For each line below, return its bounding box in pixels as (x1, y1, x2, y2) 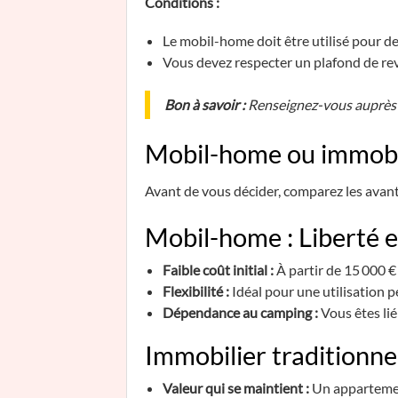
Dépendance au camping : (163, 304, 318, 321)
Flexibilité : (163, 283, 229, 299)
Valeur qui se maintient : (163, 379, 309, 396)
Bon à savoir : (164, 96, 245, 113)
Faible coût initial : (163, 261, 274, 278)
